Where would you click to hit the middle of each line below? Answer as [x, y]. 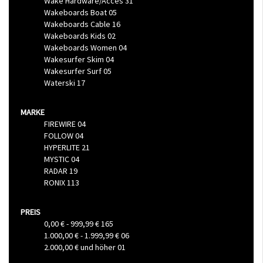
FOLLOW [60, 135]
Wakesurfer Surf [74, 71]
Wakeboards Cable [78, 24]
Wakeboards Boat [76, 12]
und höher [98, 247]
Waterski [60, 82]
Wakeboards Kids [76, 36]
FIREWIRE [61, 124]
